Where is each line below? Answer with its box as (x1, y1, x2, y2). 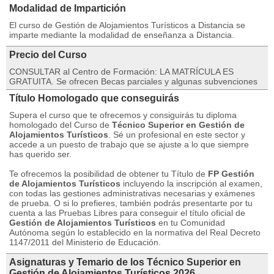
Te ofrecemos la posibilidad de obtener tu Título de (9, 169, 208, 179)
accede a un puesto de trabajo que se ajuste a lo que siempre (9, 139, 249, 149)
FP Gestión (208, 169, 254, 179)
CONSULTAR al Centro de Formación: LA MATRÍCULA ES (9, 67, 234, 76)
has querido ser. (9, 149, 72, 159)
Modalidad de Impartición (9, 3, 126, 13)
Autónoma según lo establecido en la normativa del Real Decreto (9, 228, 261, 237)
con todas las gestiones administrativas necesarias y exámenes (9, 188, 255, 198)
